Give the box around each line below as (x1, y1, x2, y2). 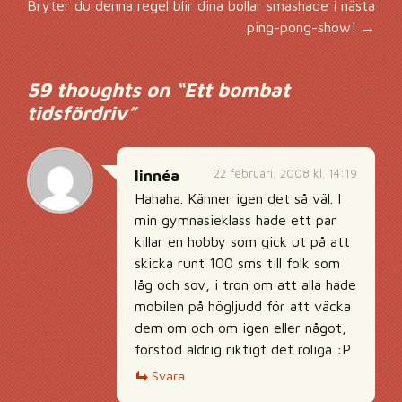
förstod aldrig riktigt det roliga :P (135, 341, 351, 357)
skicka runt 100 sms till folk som (135, 255, 340, 271)
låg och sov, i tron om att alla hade (135, 276, 356, 293)
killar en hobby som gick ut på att (135, 233, 350, 249)
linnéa (135, 167, 179, 185)
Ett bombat (184, 78, 290, 101)
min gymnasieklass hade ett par (135, 212, 336, 228)
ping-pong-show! (247, 19, 361, 35)
